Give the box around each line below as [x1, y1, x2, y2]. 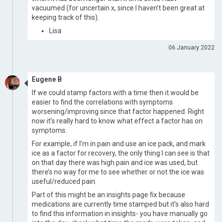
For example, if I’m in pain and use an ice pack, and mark [32, 140, 206, 148]
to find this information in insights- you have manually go [32, 210, 208, 218]
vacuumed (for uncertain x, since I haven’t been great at [32, 4, 205, 12]
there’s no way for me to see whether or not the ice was [32, 168, 204, 176]
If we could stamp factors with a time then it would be [32, 89, 199, 97]
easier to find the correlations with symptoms [32, 98, 173, 106]
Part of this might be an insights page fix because [32, 191, 185, 199]
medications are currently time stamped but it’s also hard [32, 200, 209, 208]
